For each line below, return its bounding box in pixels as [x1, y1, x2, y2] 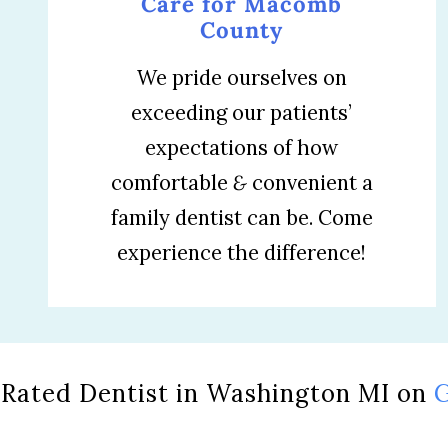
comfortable [110, 170, 233, 196]
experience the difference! [117, 240, 367, 266]
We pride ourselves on [136, 65, 347, 91]
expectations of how [145, 135, 339, 161]
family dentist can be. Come [110, 205, 373, 231]
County [200, 16, 284, 44]
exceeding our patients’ [131, 100, 353, 126]
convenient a [246, 170, 373, 196]
